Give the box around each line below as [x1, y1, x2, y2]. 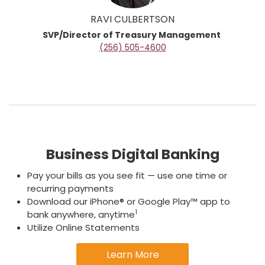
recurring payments [27, 182, 114, 195]
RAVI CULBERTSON [91, 12, 174, 26]
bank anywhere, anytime [27, 208, 135, 221]
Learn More [106, 248, 159, 261]
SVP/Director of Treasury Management [43, 29, 222, 41]
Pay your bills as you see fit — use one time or [27, 169, 227, 182]
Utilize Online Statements [27, 221, 140, 234]
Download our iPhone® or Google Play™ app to [27, 195, 230, 208]
